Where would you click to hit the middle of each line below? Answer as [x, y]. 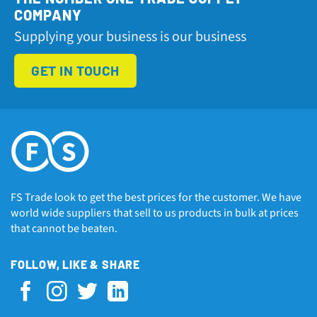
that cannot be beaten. [64, 228]
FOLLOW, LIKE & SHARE [75, 265]
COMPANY [48, 15]
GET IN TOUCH [75, 70]
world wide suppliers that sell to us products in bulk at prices [155, 213]
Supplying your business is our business [130, 36]
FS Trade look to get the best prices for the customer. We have [156, 197]
